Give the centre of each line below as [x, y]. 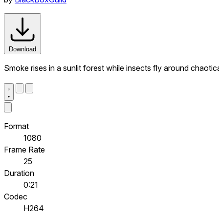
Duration [19, 173]
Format [16, 126]
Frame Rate [24, 149]
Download [22, 49]
